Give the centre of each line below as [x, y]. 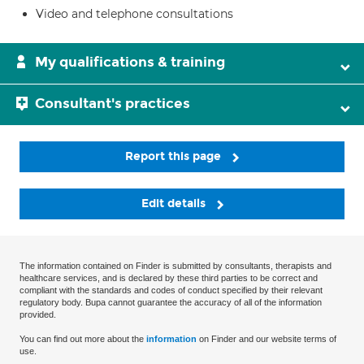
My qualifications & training [130, 62]
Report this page [175, 156]
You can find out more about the [83, 339]
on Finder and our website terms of [266, 339]
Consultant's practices [113, 104]
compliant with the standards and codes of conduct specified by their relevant [171, 290]
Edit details [175, 204]
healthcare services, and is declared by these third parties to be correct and [169, 278]
